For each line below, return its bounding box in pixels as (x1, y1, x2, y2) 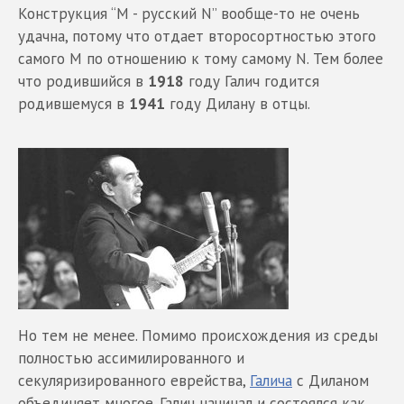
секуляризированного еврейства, (18, 371, 250, 391)
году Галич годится (184, 71, 319, 92)
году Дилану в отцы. (165, 94, 310, 115)
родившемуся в (18, 94, 129, 115)
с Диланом (292, 371, 369, 391)
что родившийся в (18, 71, 148, 92)
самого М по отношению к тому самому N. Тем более (18, 49, 383, 69)
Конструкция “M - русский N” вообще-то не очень (18, 4, 360, 24)
